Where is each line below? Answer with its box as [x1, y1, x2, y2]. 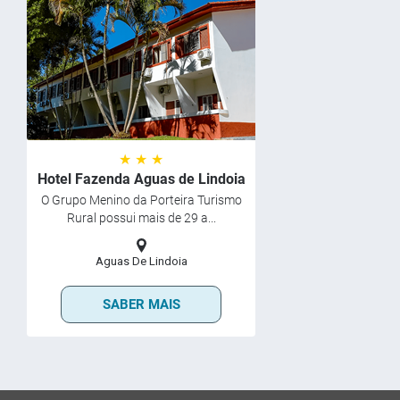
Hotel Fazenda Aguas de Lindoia [37, 171, 246, 187]
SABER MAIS [102, 296, 180, 312]
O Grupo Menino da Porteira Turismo [40, 193, 242, 207]
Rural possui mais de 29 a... [66, 211, 216, 225]
